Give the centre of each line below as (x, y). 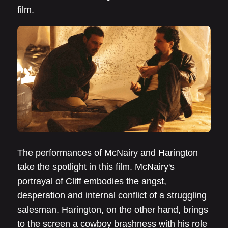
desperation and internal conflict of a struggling (112, 195)
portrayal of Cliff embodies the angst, (92, 181)
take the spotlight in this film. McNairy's (96, 167)
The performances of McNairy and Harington (108, 152)
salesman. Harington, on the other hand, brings (113, 209)
